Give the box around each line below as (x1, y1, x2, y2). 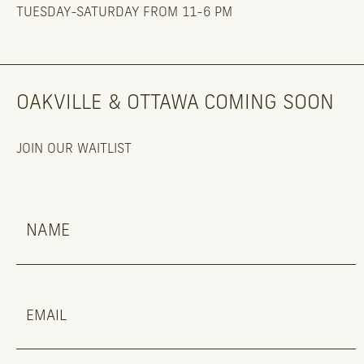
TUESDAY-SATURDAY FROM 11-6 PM (16, 6, 232, 19)
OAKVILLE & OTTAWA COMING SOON (16, 93, 334, 113)
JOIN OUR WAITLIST (16, 143, 132, 156)
